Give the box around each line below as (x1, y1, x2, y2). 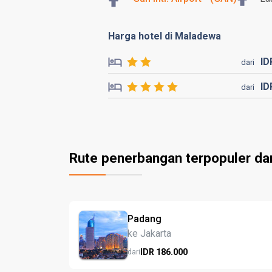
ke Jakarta (127, 227, 171, 239)
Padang (127, 212, 161, 225)
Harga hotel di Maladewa (108, 30, 221, 42)
